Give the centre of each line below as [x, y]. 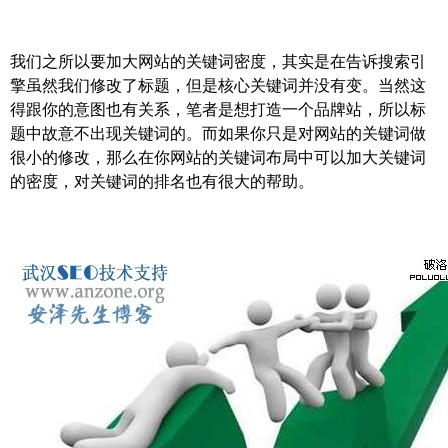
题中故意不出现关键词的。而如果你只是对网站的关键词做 [218, 133]
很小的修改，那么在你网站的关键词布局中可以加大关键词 [218, 157]
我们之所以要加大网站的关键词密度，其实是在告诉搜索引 [218, 61]
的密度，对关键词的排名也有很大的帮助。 [162, 181]
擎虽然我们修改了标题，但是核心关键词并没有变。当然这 [218, 85]
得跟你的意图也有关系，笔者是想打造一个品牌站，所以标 [218, 109]
